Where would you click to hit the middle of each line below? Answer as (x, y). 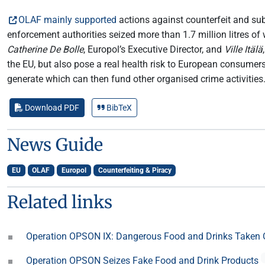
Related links (60, 202)
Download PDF (51, 108)
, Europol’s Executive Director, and (154, 49)
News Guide (55, 145)
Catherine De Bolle (45, 49)
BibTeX (118, 108)
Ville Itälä (243, 49)
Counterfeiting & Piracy (135, 170)
